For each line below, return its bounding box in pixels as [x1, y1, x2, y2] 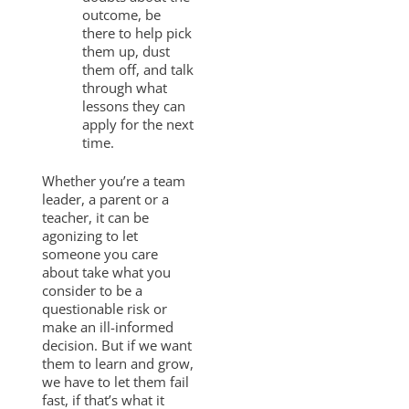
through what [82, 79, 168, 98]
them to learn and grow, [42, 354, 194, 373]
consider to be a [42, 281, 142, 300]
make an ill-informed [42, 318, 173, 337]
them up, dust [82, 42, 171, 61]
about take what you [42, 263, 171, 282]
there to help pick [82, 24, 193, 43]
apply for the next [82, 115, 194, 134]
